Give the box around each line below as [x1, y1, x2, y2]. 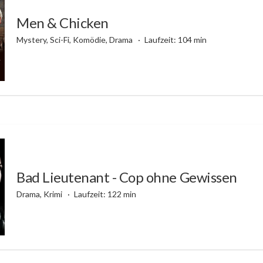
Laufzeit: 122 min [73, 188, 136, 199]
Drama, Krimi [16, 188, 64, 199]
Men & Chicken [16, 14, 109, 31]
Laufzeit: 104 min [144, 34, 207, 45]
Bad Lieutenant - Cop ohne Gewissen [16, 168, 237, 186]
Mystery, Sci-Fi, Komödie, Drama [16, 34, 134, 45]
